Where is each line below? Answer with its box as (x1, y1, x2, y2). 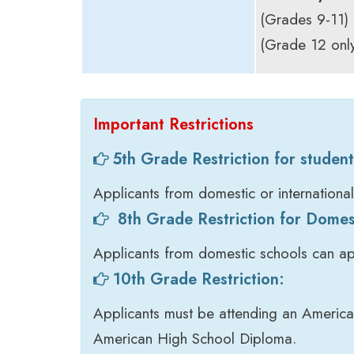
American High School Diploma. (93, 327, 296, 349)
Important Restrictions (93, 112, 254, 136)
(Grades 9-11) (260, 8, 348, 30)
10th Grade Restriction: (113, 267, 284, 291)
